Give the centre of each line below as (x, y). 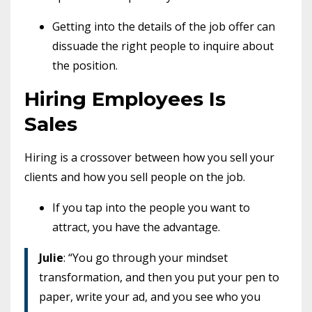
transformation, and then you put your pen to (159, 277)
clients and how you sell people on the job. (136, 177)
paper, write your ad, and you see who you (150, 296)
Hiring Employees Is (125, 99)
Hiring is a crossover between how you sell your (149, 157)
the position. (85, 65)
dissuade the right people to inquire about (163, 46)
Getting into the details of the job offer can (164, 26)
